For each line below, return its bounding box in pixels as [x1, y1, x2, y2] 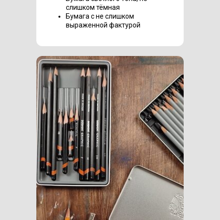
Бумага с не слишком [66, 12, 134, 20]
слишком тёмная [66, 3, 120, 11]
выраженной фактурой [66, 21, 140, 29]
